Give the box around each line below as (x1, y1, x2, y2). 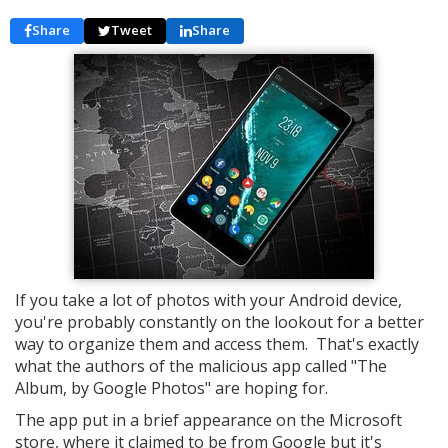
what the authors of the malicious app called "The (15, 354, 387, 377)
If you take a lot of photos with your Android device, (15, 288, 402, 311)
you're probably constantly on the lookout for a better (15, 310, 424, 333)
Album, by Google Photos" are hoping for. (15, 376, 328, 399)
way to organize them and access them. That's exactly (15, 332, 419, 355)
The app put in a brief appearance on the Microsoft (15, 408, 402, 431)
